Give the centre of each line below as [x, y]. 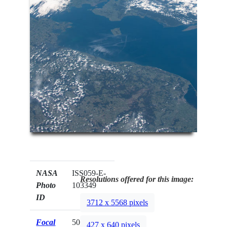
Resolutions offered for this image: [137, 179]
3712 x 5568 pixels [118, 202]
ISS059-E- [89, 173]
